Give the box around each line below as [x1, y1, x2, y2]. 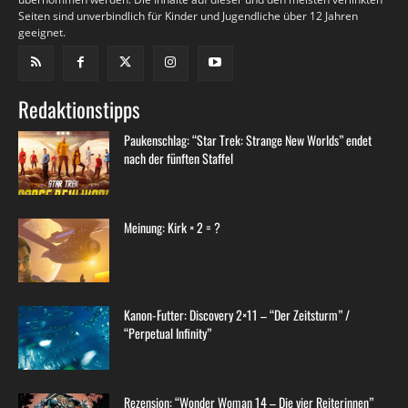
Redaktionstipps [18, 93, 140, 125]
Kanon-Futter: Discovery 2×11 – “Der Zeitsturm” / [124, 304, 350, 324]
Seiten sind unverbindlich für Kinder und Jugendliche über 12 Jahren [18, 7, 358, 24]
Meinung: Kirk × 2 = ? [124, 217, 220, 237]
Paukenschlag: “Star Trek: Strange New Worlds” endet [124, 129, 372, 149]
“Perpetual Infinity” [124, 322, 211, 342]
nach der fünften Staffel [124, 148, 233, 168]
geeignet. [18, 24, 66, 40]
